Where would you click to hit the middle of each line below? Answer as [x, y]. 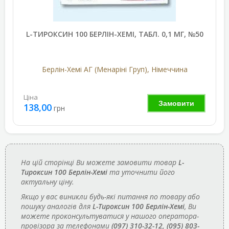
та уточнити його [141, 172]
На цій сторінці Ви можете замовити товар [100, 162]
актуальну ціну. [48, 181]
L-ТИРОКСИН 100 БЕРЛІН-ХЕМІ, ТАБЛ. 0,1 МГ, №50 [114, 34]
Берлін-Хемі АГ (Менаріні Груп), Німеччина [114, 69]
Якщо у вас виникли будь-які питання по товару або [110, 196]
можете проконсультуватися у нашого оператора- [110, 216]
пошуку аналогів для [57, 206]
